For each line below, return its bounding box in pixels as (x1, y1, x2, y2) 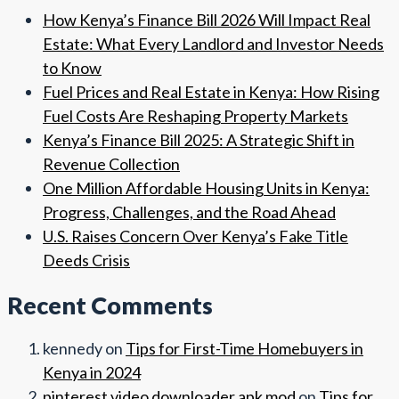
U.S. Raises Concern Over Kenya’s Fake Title (43, 226, 348, 247)
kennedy (43, 338, 102, 359)
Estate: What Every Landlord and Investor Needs (43, 34, 384, 54)
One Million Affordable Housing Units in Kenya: (43, 178, 370, 199)
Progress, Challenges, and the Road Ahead (43, 202, 336, 223)
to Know (43, 58, 102, 78)
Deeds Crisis (43, 250, 130, 271)
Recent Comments (7, 289, 213, 320)
